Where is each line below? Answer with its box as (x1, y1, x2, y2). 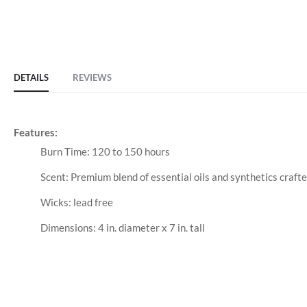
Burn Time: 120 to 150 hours (40, 145, 170, 158)
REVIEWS (73, 72, 112, 84)
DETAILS (14, 72, 49, 84)
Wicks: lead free (40, 196, 113, 209)
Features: (14, 126, 58, 139)
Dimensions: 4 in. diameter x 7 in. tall (40, 221, 205, 234)
